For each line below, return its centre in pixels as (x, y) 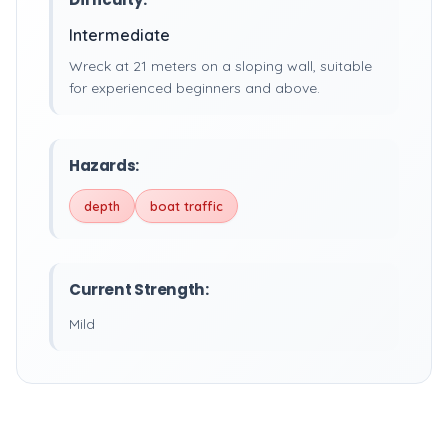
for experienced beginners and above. (194, 88)
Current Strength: (139, 289)
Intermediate (119, 35)
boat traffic (186, 206)
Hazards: (104, 165)
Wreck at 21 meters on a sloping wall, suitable (220, 66)
